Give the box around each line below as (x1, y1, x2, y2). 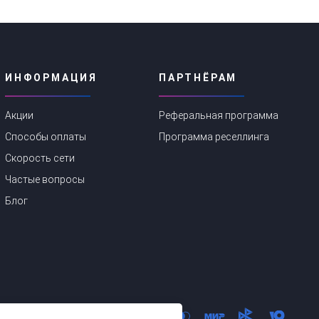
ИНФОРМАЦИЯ (5, 71, 98, 83)
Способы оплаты (5, 130, 86, 142)
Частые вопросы (5, 174, 85, 186)
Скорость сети (5, 152, 75, 164)
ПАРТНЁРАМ (159, 71, 238, 83)
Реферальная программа (159, 109, 278, 121)
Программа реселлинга (159, 130, 269, 142)
